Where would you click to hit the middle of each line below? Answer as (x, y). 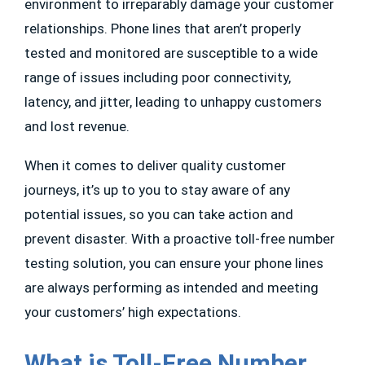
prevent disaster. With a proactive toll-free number (180, 239)
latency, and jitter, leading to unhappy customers (173, 102)
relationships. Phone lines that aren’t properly (163, 29)
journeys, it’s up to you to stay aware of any (157, 190)
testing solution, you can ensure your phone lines (174, 264)
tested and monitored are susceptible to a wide (171, 53)
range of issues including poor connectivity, (158, 78)
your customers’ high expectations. (134, 312)
